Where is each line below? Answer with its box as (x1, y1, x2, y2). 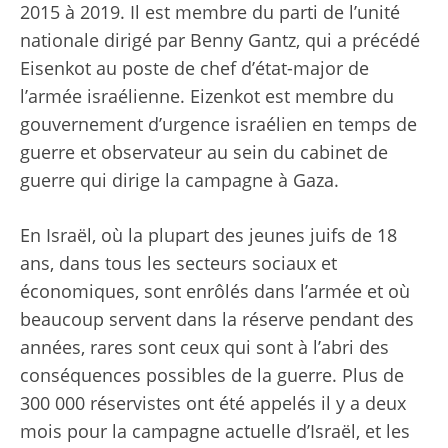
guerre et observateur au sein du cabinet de (20, 139, 388, 164)
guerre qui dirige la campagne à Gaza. (20, 167, 339, 192)
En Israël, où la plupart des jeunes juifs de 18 (20, 222, 397, 247)
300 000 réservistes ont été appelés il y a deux (20, 390, 406, 415)
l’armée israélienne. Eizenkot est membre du (20, 83, 394, 108)
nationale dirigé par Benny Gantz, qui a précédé (20, 27, 420, 52)
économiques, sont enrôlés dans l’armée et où (20, 278, 410, 303)
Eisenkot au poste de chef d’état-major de (20, 55, 369, 80)
